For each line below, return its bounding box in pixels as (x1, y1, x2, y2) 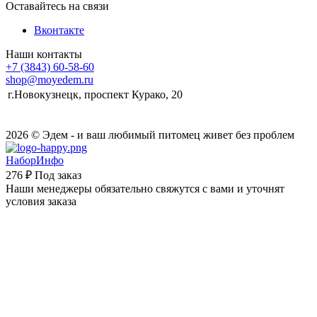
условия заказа (6, 195, 76, 208)
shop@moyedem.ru (6, 74, 93, 86)
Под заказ (35, 169, 81, 182)
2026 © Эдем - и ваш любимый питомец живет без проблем (6, 129, 294, 142)
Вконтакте (34, 24, 84, 37)
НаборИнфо (6, 154, 64, 167)
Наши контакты (6, 48, 82, 61)
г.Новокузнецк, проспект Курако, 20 (8, 88, 183, 101)
